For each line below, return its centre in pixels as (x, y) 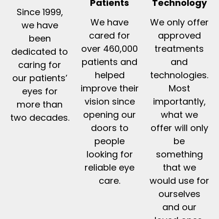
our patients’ (40, 78)
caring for (40, 65)
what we (179, 114)
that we (179, 167)
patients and (109, 62)
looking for (109, 154)
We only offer (179, 22)
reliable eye (109, 167)
